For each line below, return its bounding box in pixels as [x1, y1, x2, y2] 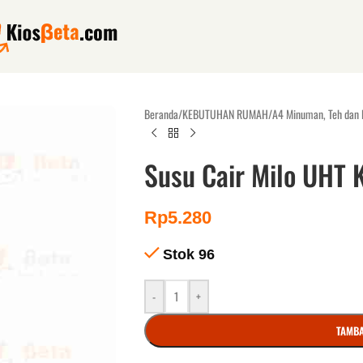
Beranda [143, 105, 178, 122]
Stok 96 [163, 246, 216, 263]
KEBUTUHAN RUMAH [181, 105, 268, 122]
